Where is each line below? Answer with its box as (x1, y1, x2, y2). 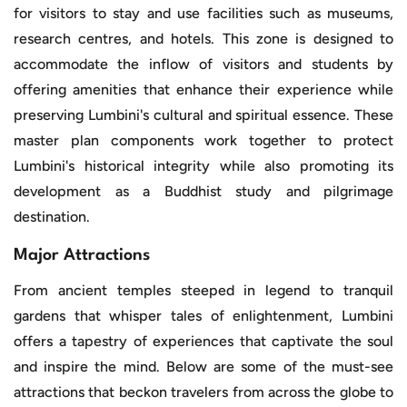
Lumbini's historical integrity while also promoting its (14, 157, 393, 175)
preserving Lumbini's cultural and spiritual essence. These (14, 106, 393, 124)
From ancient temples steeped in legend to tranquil (14, 282, 393, 300)
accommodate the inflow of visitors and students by (14, 55, 393, 74)
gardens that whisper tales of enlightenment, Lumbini (14, 307, 393, 325)
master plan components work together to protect (14, 132, 393, 150)
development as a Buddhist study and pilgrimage (14, 183, 393, 201)
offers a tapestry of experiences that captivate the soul (14, 333, 393, 351)
